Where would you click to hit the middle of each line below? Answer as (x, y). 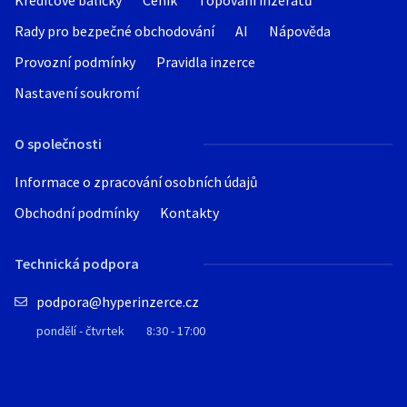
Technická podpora (77, 263)
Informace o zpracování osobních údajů (136, 182)
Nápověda (300, 31)
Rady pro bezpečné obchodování (114, 31)
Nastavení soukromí (77, 93)
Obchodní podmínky (77, 213)
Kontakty (189, 213)
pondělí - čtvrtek (80, 331)
